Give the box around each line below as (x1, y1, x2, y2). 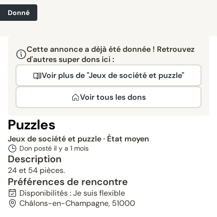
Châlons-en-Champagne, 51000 (19, 198, 135, 208)
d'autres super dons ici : (26, 54, 114, 64)
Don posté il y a (19, 144, 70, 153)
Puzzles (8, 116, 55, 134)
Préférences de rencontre (8, 175, 128, 188)
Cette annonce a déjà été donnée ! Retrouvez (26, 44, 195, 54)
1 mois (70, 144, 89, 153)
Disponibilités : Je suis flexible (19, 188, 125, 198)
